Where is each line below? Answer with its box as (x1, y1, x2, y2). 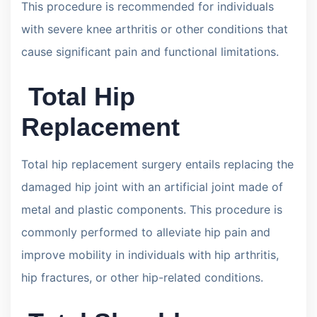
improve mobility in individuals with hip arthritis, (21, 247, 279, 262)
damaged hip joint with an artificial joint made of (21, 179, 283, 194)
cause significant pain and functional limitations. (21, 44, 279, 59)
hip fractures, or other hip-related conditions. (21, 270, 263, 284)
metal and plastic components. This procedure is (21, 202, 282, 217)
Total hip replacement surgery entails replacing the (21, 156, 294, 171)
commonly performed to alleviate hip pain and (21, 224, 270, 239)
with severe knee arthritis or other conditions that (21, 21, 288, 36)
